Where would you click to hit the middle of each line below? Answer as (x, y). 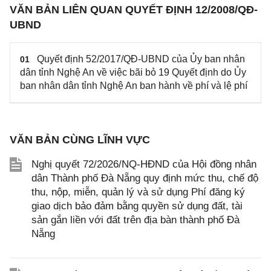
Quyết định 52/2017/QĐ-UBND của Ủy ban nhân (141, 59)
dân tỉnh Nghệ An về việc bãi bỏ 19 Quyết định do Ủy (133, 72)
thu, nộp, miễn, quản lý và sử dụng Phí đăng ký (138, 192)
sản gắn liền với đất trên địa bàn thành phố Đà (135, 220)
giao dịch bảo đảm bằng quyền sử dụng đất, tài (137, 206)
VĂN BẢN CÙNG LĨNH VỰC (80, 140)
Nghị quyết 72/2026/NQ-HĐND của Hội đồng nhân (144, 164)
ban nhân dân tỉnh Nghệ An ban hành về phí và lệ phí (134, 86)
